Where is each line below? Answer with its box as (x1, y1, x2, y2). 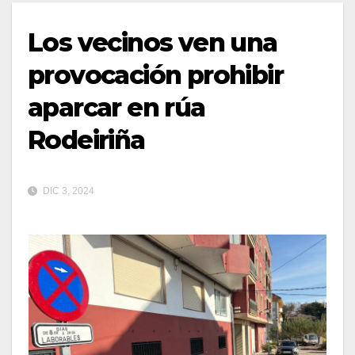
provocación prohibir (28, 59, 283, 90)
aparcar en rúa (28, 91, 205, 123)
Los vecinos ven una (28, 26, 277, 58)
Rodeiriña (28, 124, 145, 155)
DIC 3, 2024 (40, 185, 94, 197)
